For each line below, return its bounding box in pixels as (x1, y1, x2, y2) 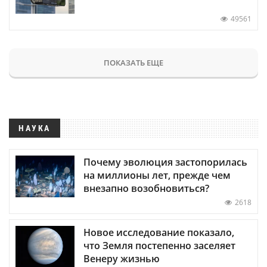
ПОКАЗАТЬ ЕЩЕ (104, 57, 163, 68)
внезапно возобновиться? (83, 181, 209, 195)
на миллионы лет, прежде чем (83, 168, 231, 182)
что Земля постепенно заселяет (83, 238, 235, 252)
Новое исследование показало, (83, 225, 234, 239)
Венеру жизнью (83, 252, 160, 265)
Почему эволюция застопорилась (83, 155, 247, 169)
